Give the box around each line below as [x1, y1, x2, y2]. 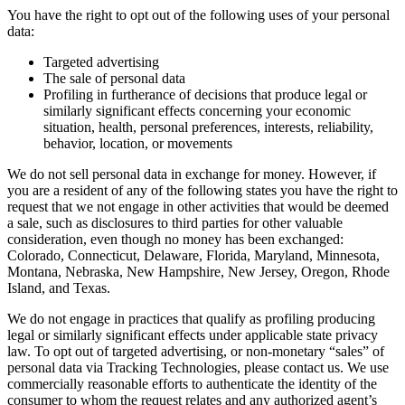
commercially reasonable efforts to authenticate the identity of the [7, 376, 377, 392]
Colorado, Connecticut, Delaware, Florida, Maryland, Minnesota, [7, 248, 380, 264]
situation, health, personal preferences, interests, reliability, [43, 119, 373, 136]
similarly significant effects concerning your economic [43, 103, 351, 119]
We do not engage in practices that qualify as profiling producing [7, 311, 375, 327]
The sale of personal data [43, 71, 185, 87]
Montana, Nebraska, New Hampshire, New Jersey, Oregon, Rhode [7, 264, 390, 280]
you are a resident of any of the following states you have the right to [7, 183, 398, 199]
